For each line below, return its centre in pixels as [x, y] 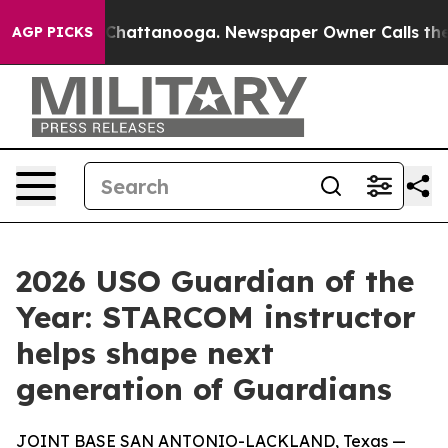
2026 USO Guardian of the [215, 281]
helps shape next [145, 353]
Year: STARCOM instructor [216, 317]
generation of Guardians [204, 389]
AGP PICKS [52, 32]
